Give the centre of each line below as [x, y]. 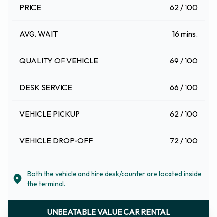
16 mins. [185, 34]
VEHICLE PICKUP [50, 114]
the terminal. [46, 184]
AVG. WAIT [39, 34]
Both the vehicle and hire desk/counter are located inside [114, 174]
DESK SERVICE [46, 87]
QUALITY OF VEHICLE [59, 61]
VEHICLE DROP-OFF [56, 140]
